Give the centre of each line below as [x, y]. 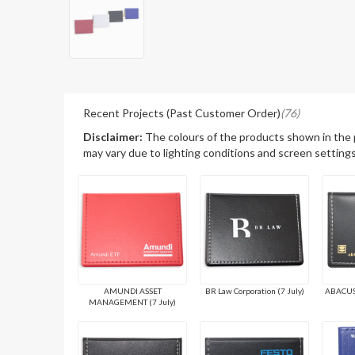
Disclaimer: [113, 136]
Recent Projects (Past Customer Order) [182, 113]
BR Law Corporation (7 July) [254, 290]
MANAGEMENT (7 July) [133, 302]
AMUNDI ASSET [132, 290]
